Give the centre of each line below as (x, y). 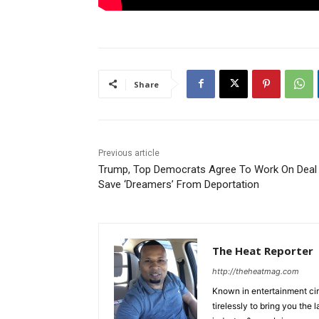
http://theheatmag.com (256, 271)
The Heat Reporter (263, 250)
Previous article (129, 153)
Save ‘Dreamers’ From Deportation (179, 184)
